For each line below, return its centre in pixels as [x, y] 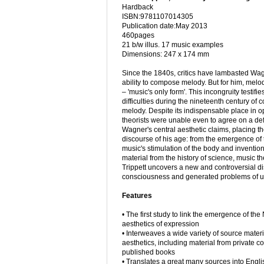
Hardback [138, 7]
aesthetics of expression [161, 224]
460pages [138, 36]
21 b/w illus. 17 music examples [173, 45]
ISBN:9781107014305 [158, 17]
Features [137, 196]
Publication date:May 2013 [165, 26]
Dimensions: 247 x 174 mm [166, 55]
